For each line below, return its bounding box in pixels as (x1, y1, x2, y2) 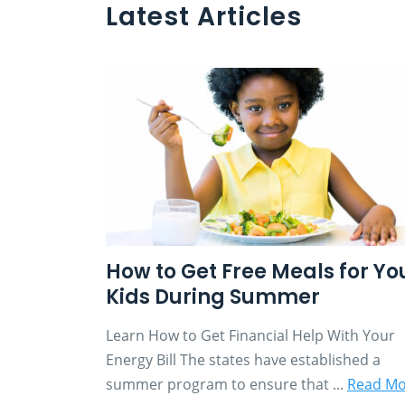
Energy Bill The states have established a (106, 349, 381, 370)
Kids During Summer (106, 282, 320, 311)
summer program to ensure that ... (106, 373, 347, 394)
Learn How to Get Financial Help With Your (106, 325, 395, 345)
